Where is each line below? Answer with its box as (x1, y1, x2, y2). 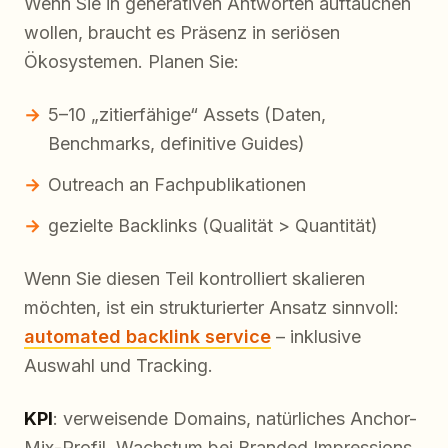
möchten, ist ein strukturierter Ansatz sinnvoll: (24, 297, 399, 319)
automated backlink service (24, 326, 271, 348)
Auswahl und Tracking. (24, 355, 213, 377)
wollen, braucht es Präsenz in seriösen (24, 22, 340, 44)
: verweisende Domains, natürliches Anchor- (53, 408, 417, 430)
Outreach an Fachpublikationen (48, 174, 306, 196)
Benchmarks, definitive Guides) (48, 133, 305, 155)
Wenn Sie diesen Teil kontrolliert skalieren (24, 268, 365, 290)
